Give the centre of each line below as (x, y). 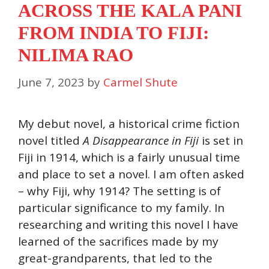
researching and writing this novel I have (128, 224)
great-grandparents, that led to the (115, 258)
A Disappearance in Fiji (141, 140)
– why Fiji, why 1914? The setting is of (119, 191)
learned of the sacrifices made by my (118, 241)
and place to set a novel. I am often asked (131, 174)
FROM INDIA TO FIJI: (113, 33)
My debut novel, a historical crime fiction (129, 123)
